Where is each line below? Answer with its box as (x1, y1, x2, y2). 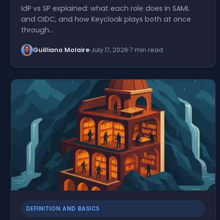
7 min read (130, 45, 163, 54)
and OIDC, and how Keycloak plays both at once (21, 14, 191, 24)
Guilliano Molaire (33, 45, 89, 54)
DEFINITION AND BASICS (26, 204, 100, 213)
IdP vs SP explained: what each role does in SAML (21, 3, 190, 13)
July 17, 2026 (91, 45, 128, 54)
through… (21, 25, 54, 35)
